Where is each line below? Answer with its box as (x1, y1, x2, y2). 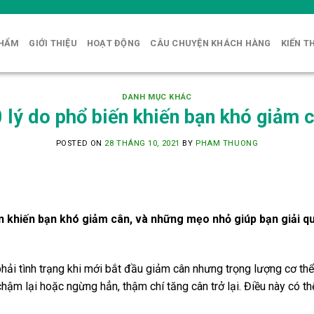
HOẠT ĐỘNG (86, 37, 141, 48)
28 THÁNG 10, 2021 (104, 139, 180, 149)
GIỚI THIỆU (29, 37, 77, 48)
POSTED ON (55, 139, 105, 149)
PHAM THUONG (196, 139, 259, 149)
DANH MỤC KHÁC (122, 93, 192, 102)
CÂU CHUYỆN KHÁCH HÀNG (150, 37, 271, 48)
